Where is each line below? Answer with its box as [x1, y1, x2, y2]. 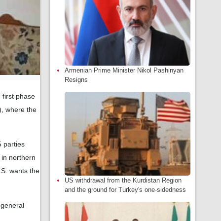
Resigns [65, 76, 88, 83]
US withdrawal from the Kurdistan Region [65, 177, 182, 184]
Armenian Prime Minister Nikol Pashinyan [65, 67, 184, 74]
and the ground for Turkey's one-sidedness [65, 186, 186, 193]
